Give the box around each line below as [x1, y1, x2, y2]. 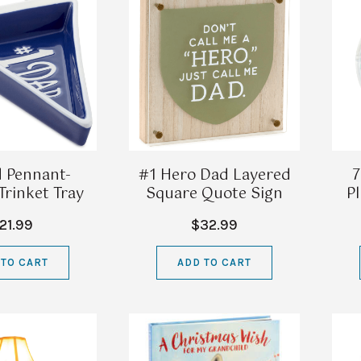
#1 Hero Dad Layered [138, 163, 291, 188]
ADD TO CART [176, 256, 252, 269]
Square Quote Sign [146, 181, 283, 206]
